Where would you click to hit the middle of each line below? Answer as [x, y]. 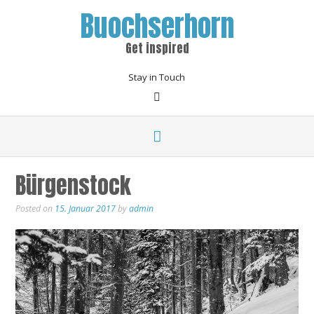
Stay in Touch [157, 77]
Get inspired [157, 48]
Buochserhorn [157, 26]
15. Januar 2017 [85, 209]
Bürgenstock [73, 185]
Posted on [35, 209]
